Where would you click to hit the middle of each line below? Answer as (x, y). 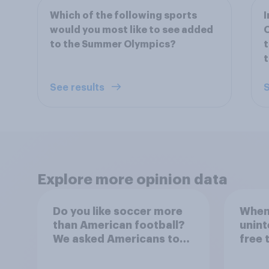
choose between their (112, 252)
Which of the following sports (123, 16)
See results (78, 88)
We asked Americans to (116, 239)
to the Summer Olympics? (113, 44)
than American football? (119, 225)
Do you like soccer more (117, 211)
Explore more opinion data (132, 180)
